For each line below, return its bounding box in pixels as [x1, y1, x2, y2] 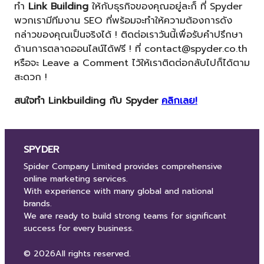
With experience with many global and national [24, 185, 213, 198]
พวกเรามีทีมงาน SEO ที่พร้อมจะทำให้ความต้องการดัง [14, 12, 232, 28]
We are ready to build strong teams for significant [24, 210, 226, 223]
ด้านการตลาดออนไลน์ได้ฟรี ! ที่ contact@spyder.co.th [14, 41, 247, 56]
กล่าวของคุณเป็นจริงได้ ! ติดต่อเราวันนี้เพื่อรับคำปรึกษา [14, 27, 243, 42]
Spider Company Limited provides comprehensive [24, 160, 222, 173]
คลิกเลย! [161, 93, 197, 108]
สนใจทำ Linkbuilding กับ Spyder [14, 93, 161, 108]
